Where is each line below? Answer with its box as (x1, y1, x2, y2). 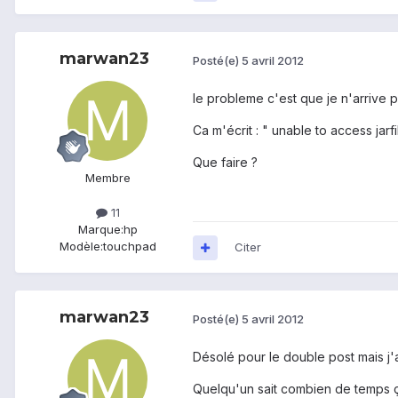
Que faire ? (193, 155, 258, 171)
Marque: (77, 222, 123, 237)
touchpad (102, 239, 156, 254)
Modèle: (59, 239, 103, 254)
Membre (84, 171, 131, 186)
